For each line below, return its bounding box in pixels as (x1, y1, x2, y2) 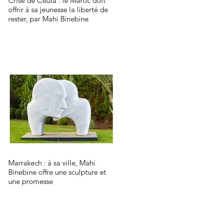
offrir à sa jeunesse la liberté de (8, 5, 108, 14)
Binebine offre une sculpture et (8, 167, 106, 177)
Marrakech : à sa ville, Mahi (8, 158, 95, 167)
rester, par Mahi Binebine (8, 14, 89, 23)
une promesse (8, 177, 53, 186)
